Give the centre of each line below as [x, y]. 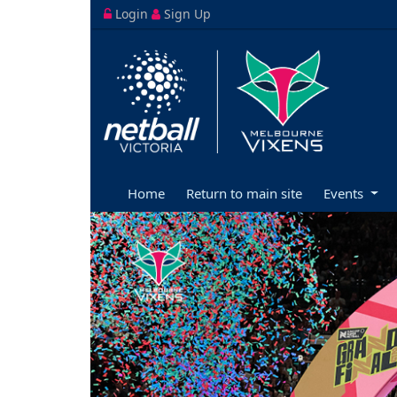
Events [345, 193]
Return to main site [244, 193]
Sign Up [186, 14]
